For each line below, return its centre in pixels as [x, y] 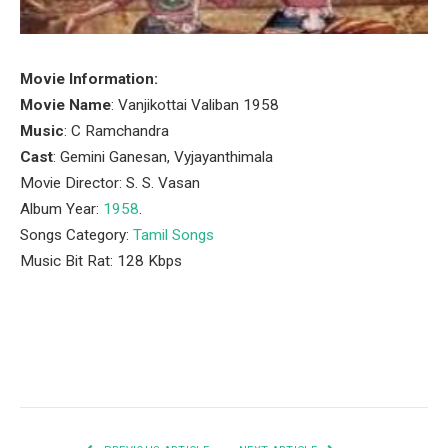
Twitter [131, 367]
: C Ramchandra [116, 131]
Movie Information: [89, 79]
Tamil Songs [173, 235]
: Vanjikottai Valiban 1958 [195, 105]
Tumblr [328, 367]
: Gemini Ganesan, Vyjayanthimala [163, 157]
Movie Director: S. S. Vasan [110, 183]
